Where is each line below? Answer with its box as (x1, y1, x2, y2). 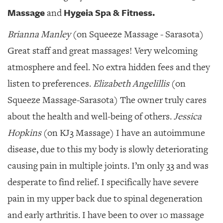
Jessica (172, 111, 202, 122)
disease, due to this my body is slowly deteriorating (7, 143, 208, 155)
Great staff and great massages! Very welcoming (7, 45, 198, 57)
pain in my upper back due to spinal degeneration (7, 193, 203, 205)
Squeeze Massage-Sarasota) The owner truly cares (7, 94, 207, 106)
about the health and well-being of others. (7, 111, 172, 122)
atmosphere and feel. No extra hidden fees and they (7, 61, 210, 73)
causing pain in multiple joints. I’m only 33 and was (7, 160, 209, 172)
